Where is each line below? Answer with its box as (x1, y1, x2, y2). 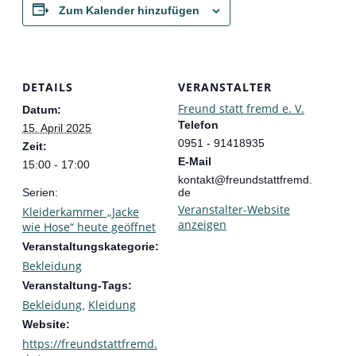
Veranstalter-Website (178, 202, 290, 218)
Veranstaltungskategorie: (22, 240, 159, 253)
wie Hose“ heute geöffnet (22, 219, 156, 235)
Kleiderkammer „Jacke (22, 204, 139, 220)
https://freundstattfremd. (22, 336, 157, 352)
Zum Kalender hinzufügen (59, 3, 199, 17)
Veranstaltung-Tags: (22, 279, 132, 292)
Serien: (22, 186, 58, 199)
